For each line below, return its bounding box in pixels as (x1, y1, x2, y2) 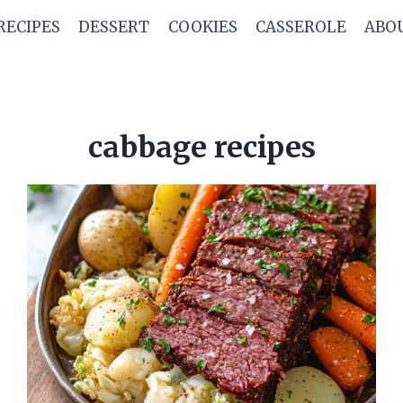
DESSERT (78, 16, 150, 37)
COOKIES (167, 16, 237, 37)
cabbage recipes (87, 130, 316, 166)
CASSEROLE (255, 16, 346, 37)
